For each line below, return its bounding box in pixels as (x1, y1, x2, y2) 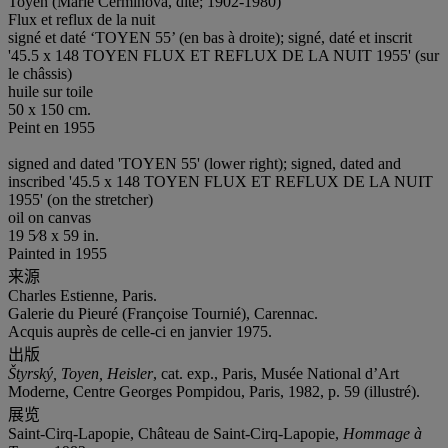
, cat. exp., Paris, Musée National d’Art (153, 364, 399, 382)
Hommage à (343, 424, 422, 442)
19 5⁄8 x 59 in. (8, 226, 99, 244)
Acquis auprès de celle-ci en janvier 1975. (8, 322, 272, 340)
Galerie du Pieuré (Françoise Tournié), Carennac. (8, 304, 318, 322)
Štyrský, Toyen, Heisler (8, 364, 153, 382)
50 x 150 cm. (8, 100, 91, 118)
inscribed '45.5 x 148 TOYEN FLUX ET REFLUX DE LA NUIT (8, 172, 433, 190)
